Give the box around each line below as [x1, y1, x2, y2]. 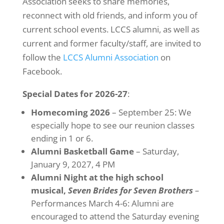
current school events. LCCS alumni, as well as [22, 23, 199, 35]
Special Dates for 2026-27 [22, 88, 127, 99]
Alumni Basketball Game [30, 145, 134, 157]
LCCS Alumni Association [62, 51, 158, 63]
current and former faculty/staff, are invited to [22, 37, 201, 49]
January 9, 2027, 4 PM [30, 158, 115, 170]
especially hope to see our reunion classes [30, 119, 194, 131]
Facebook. [22, 65, 62, 77]
